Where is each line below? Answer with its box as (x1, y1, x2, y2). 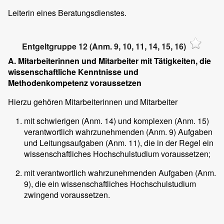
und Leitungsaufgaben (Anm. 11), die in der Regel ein (24, 136, 213, 148)
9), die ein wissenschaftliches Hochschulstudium (24, 177, 196, 189)
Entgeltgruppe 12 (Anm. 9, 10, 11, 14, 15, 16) (22, 40, 186, 52)
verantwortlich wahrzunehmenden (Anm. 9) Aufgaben (24, 125, 212, 137)
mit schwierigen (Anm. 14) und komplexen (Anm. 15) (24, 114, 209, 126)
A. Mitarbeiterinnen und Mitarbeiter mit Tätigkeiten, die (8, 54, 211, 66)
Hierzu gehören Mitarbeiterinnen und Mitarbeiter (8, 95, 177, 107)
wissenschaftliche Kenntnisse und (8, 65, 138, 77)
